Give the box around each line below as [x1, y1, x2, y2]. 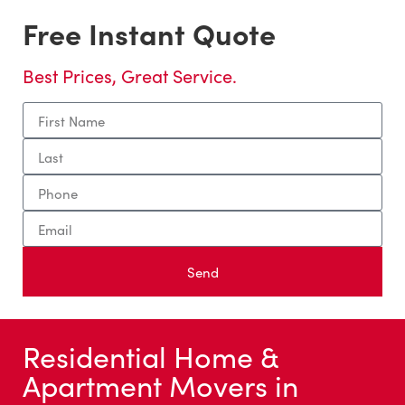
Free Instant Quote [23, 13, 276, 53]
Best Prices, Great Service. [23, 62, 237, 88]
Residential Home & [23, 335, 278, 376]
